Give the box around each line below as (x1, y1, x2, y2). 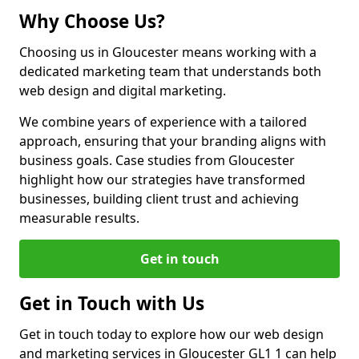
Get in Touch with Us (19, 291, 204, 316)
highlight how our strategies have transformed (19, 171, 305, 188)
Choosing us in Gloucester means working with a (19, 43, 317, 61)
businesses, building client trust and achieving (19, 190, 299, 208)
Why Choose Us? (19, 9, 165, 34)
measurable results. (19, 209, 139, 227)
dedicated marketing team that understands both (19, 63, 321, 80)
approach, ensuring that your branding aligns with (19, 132, 326, 150)
